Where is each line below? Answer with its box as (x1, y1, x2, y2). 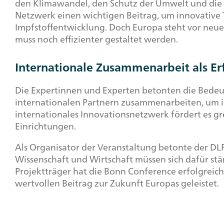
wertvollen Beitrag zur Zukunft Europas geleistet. (15, 175, 221, 191)
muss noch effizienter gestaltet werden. (15, 31, 178, 47)
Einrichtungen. (15, 118, 76, 134)
